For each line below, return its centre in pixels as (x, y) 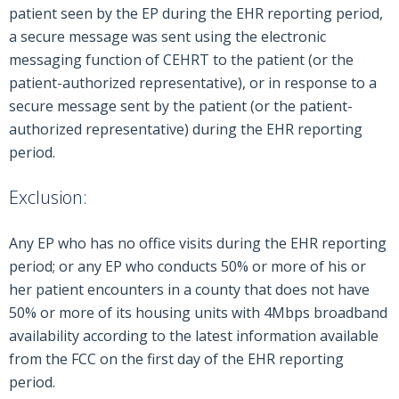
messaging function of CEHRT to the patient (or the (181, 60)
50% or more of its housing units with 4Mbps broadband (198, 313)
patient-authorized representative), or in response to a (193, 83)
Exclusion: (48, 197)
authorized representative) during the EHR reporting (186, 129)
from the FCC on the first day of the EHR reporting (176, 359)
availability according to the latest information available (194, 336)
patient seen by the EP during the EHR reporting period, (196, 13)
